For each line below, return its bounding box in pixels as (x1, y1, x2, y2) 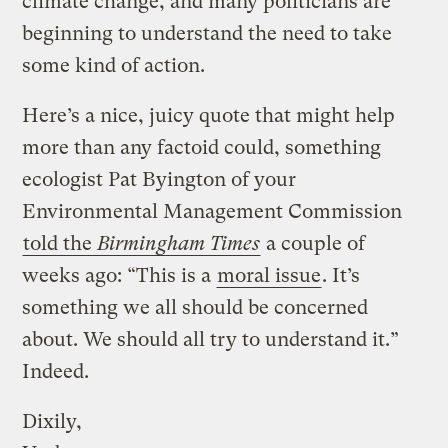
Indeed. (22, 359, 90, 383)
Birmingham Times (97, 231, 261, 255)
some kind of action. (22, 53, 206, 77)
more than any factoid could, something (22, 135, 382, 159)
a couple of (261, 231, 366, 255)
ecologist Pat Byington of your (22, 167, 297, 191)
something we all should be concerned (22, 295, 369, 319)
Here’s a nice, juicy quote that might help (22, 103, 396, 127)
